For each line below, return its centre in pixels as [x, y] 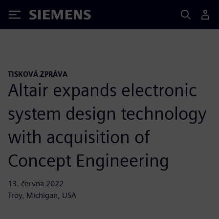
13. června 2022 [36, 183]
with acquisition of [79, 137]
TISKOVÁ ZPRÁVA [38, 74]
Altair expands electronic [102, 90]
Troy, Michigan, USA [42, 195]
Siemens [45, 16]
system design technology [107, 113]
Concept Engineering [88, 160]
